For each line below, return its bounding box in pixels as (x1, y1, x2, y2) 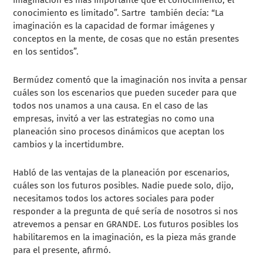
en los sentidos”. (13, 46, 79, 58)
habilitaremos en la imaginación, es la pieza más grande (13, 232, 237, 243)
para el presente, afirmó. (13, 245, 112, 256)
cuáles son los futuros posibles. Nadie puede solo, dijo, (13, 180, 234, 191)
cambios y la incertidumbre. (13, 139, 124, 150)
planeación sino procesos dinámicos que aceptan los (13, 126, 225, 137)
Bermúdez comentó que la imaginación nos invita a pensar (13, 75, 248, 86)
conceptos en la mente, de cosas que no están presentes (13, 33, 240, 45)
